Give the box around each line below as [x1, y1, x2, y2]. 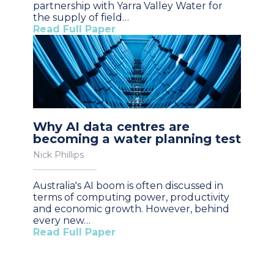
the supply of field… [33, 11, 129, 23]
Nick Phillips [33, 149, 84, 160]
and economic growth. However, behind [33, 202, 229, 215]
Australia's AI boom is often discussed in [33, 179, 223, 191]
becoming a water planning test [33, 131, 241, 146]
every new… [33, 214, 91, 226]
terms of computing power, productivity [33, 191, 229, 203]
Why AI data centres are [33, 119, 190, 134]
